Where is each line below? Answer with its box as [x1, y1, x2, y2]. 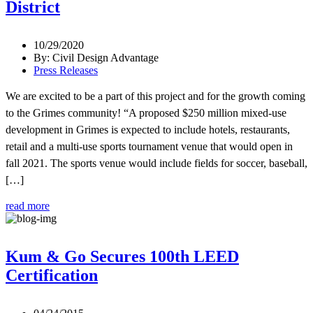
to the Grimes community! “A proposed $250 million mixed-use [6, 107, 286, 119]
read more [6, 200, 50, 212]
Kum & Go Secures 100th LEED [6, 247, 239, 265]
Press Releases [34, 64, 98, 77]
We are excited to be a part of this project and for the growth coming [6, 90, 305, 103]
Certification [6, 265, 98, 284]
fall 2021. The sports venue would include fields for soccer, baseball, [6, 157, 307, 170]
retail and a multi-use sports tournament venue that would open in [6, 140, 293, 153]
